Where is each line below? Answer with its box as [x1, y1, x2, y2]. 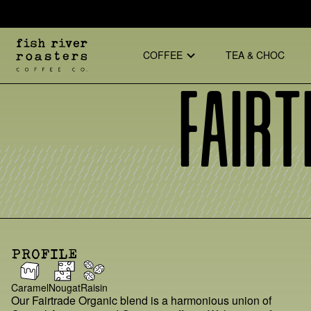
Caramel [11, 280, 49, 294]
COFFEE [142, 48, 183, 62]
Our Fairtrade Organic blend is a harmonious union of [11, 292, 271, 308]
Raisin [81, 280, 108, 294]
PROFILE [11, 245, 78, 261]
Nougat [49, 280, 81, 294]
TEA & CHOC [226, 48, 285, 62]
